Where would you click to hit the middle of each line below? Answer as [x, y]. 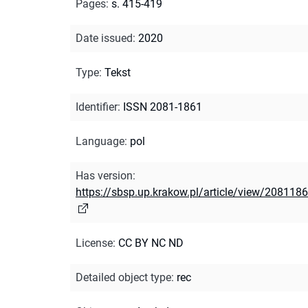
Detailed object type [123, 277]
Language [100, 141]
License [94, 243]
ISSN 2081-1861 [163, 107]
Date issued [104, 38]
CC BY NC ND [151, 243]
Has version [104, 175]
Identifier [97, 107]
